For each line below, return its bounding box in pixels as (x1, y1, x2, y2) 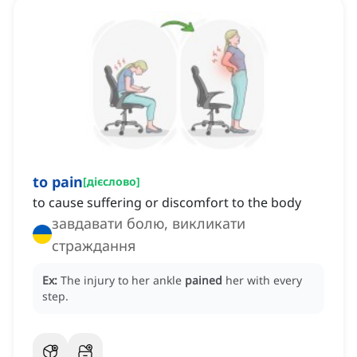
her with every (226, 273, 302, 288)
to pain (33, 172, 83, 192)
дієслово (87, 174, 136, 190)
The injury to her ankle (61, 273, 185, 288)
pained (185, 273, 222, 288)
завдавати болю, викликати (52, 214, 245, 233)
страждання (52, 236, 135, 256)
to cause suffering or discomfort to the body (33, 194, 301, 212)
